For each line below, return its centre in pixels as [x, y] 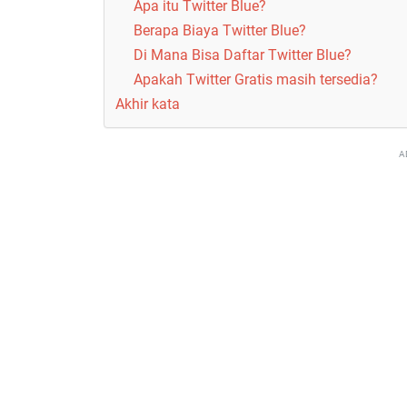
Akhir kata [148, 104]
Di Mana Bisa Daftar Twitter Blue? [243, 55]
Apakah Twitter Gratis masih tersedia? [256, 80]
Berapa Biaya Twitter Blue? [220, 31]
